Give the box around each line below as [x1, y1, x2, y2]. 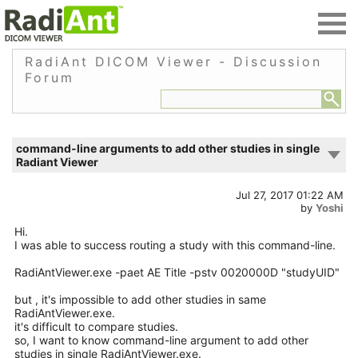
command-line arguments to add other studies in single [16, 141, 320, 155]
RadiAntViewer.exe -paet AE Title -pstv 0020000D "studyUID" [14, 265, 340, 279]
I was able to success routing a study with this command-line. [14, 238, 336, 252]
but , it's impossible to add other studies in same [14, 292, 266, 306]
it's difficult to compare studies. [14, 320, 178, 333]
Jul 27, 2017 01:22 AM [236, 189, 344, 201]
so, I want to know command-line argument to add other [14, 333, 308, 347]
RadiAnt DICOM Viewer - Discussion [25, 54, 322, 70]
